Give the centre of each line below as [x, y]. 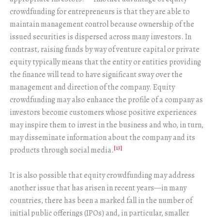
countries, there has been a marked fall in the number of [101, 200]
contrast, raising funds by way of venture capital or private [105, 50]
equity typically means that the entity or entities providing [105, 62]
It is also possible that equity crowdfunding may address [102, 175]
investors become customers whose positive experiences [103, 113]
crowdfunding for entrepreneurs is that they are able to [100, 12]
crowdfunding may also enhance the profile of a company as [106, 100]
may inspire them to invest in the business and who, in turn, [107, 125]
